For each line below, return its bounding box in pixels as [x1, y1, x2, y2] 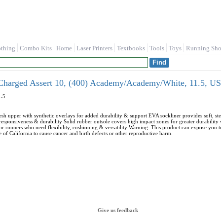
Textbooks [117, 44, 145, 52]
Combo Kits [20, 44, 52, 52]
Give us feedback [98, 207, 138, 213]
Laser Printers [76, 44, 112, 52]
